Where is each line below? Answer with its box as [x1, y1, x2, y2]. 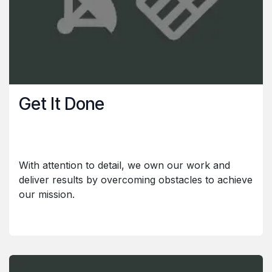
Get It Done [19, 93, 104, 114]
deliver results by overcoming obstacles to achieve [19, 173, 253, 186]
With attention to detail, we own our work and [19, 158, 230, 171]
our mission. [19, 188, 75, 200]
